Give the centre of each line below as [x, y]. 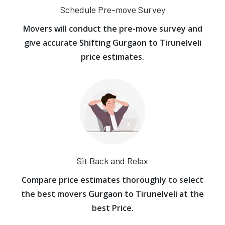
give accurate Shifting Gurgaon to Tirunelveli [113, 43]
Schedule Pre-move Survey [113, 10]
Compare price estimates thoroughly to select [113, 180]
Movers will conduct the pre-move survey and [113, 29]
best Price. [113, 208]
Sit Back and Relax [113, 161]
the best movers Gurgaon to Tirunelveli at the [113, 194]
